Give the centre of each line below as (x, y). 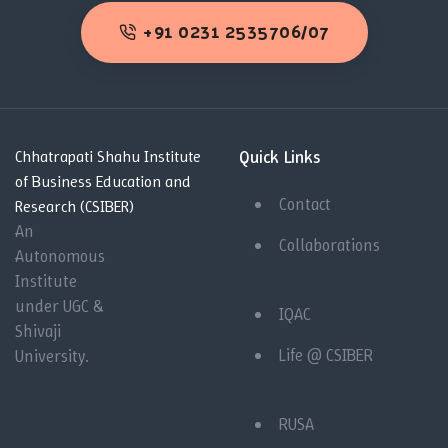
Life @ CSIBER (326, 354)
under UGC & (59, 305)
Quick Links (279, 156)
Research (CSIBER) (74, 206)
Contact (305, 203)
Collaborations (329, 244)
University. (52, 355)
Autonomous (60, 255)
